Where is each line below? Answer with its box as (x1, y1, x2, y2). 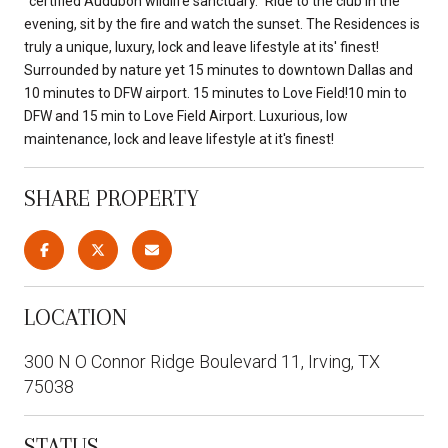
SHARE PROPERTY (24, 184, 199, 211)
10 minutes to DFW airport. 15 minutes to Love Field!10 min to (24, 84, 407, 101)
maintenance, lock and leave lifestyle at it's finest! (24, 130, 334, 147)
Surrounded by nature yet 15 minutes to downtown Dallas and (24, 61, 413, 78)
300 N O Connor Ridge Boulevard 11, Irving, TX (24, 350, 380, 372)
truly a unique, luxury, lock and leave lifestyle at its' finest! (24, 38, 379, 55)
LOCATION (24, 303, 127, 330)
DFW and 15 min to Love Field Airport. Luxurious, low (24, 107, 348, 124)
